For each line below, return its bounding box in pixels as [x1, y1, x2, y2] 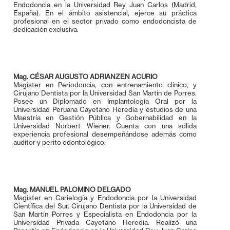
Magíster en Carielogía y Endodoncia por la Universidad [13, 193, 197, 202]
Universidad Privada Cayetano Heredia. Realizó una [13, 218, 197, 226]
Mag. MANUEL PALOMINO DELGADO [13, 185, 131, 194]
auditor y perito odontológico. [13, 138, 106, 146]
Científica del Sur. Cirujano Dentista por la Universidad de [13, 201, 197, 210]
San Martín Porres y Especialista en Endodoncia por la [13, 209, 197, 218]
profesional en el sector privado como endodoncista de [13, 16, 197, 25]
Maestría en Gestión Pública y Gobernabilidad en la [13, 113, 197, 122]
